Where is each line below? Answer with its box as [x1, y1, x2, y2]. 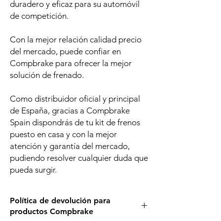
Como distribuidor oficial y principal [10, 94, 140, 104]
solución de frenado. [10, 70, 84, 80]
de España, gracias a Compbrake [10, 106, 130, 116]
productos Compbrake [10, 207, 93, 217]
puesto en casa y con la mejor [10, 129, 117, 140]
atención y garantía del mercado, [10, 141, 130, 151]
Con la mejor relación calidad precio [10, 35, 142, 45]
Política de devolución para [10, 196, 110, 206]
